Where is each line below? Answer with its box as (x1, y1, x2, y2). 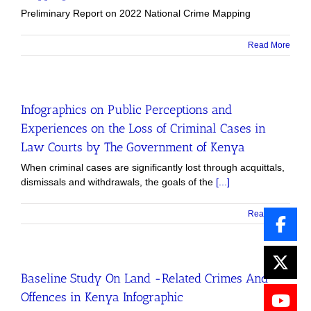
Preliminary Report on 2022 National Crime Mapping (21, 7, 251, 19)
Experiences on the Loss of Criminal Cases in (21, 120, 266, 136)
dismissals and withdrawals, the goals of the (21, 176, 216, 187)
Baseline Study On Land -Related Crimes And (21, 270, 268, 286)
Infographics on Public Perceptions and (21, 101, 232, 117)
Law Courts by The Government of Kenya (21, 139, 245, 155)
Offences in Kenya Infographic (21, 289, 183, 305)
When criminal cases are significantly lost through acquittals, (21, 161, 285, 173)
